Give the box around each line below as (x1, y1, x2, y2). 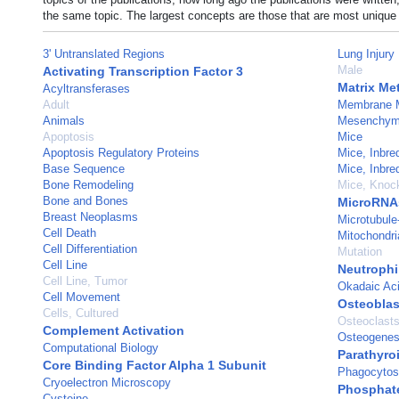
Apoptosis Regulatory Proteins (43, 146, 199, 159)
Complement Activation (43, 323, 184, 338)
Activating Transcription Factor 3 (43, 64, 243, 78)
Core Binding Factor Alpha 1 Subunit (43, 358, 266, 372)
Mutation (337, 245, 382, 258)
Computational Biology (43, 341, 159, 354)
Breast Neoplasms (43, 210, 138, 224)
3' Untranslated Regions (43, 47, 165, 61)
